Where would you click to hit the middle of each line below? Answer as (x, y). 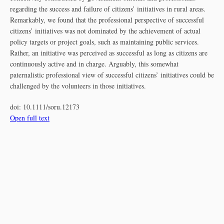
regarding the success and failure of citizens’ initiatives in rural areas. (108, 9)
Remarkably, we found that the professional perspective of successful (107, 20)
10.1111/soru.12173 (51, 107)
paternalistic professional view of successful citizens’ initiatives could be (112, 75)
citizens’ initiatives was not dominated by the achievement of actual (105, 31)
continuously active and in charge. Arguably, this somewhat (94, 64)
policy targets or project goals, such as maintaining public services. (104, 42)
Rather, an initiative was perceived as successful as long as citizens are (109, 53)
